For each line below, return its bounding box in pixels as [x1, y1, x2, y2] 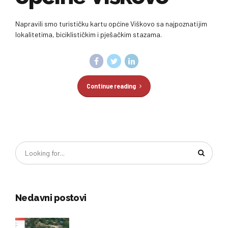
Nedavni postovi [15, 192, 87, 204]
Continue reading [86, 82, 136, 90]
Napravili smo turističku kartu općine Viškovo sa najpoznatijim [15, 19, 207, 28]
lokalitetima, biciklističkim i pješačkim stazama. [15, 30, 162, 39]
